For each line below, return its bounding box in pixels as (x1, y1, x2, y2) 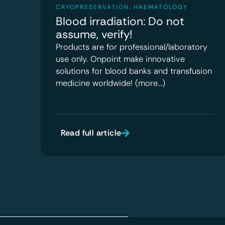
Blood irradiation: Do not (55, 14, 184, 29)
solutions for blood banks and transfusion (55, 65, 212, 76)
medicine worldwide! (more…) (55, 77, 165, 88)
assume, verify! (55, 27, 133, 42)
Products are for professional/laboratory (55, 41, 207, 52)
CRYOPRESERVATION (55, 3, 129, 11)
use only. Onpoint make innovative (55, 53, 185, 64)
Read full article (60, 127, 122, 138)
